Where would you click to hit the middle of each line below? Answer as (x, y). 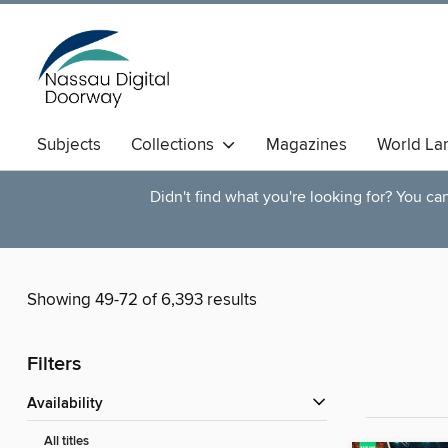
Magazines (306, 145)
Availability (70, 404)
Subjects (69, 145)
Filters (54, 365)
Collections (176, 145)
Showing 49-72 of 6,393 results (142, 300)
